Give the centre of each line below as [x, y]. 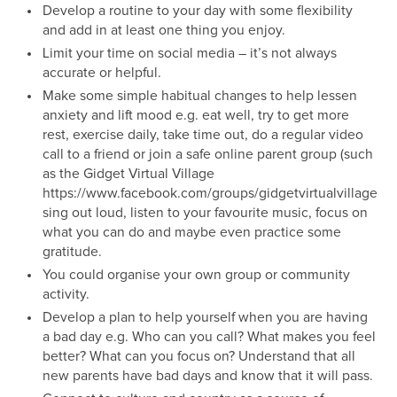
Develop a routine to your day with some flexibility [197, 11]
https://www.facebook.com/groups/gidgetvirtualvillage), [213, 193]
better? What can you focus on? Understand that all [198, 356]
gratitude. [72, 252]
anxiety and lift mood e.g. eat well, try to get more [195, 115]
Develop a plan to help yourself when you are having [205, 317]
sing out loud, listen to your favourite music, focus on [205, 213]
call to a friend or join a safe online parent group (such [207, 154]
